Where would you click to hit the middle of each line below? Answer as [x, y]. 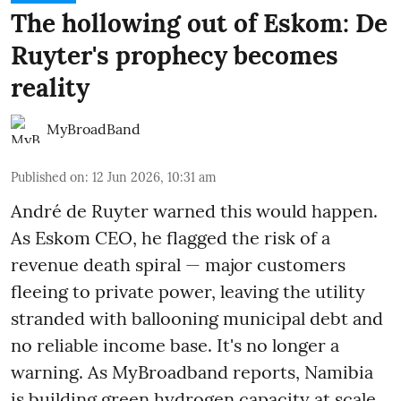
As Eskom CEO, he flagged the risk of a [171, 238]
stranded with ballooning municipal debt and [197, 319]
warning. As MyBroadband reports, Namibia [192, 372]
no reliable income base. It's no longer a [175, 346]
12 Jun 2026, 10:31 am [154, 178]
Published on [48, 178]
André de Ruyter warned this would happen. [194, 211]
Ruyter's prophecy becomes [175, 56]
